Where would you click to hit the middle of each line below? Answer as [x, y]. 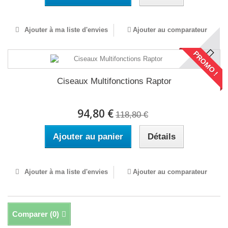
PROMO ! [206, 64]
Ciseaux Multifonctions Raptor [114, 81]
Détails [161, 137]
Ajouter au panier [88, 137]
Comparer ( [32, 214]
